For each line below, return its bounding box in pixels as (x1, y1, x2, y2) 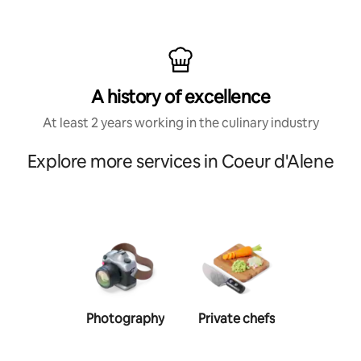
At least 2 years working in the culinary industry (42, 114, 319, 131)
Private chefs (197, 309, 275, 327)
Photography (85, 309, 164, 327)
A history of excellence (90, 85, 271, 109)
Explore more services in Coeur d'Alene (27, 149, 334, 173)
